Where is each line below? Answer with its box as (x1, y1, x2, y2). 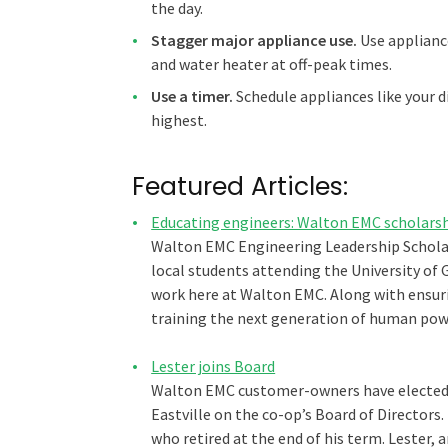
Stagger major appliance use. (151, 30, 358, 51)
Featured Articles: (132, 169, 348, 205)
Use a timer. (151, 86, 234, 107)
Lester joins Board (151, 356, 276, 377)
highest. (151, 110, 208, 131)
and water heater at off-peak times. (151, 54, 393, 75)
